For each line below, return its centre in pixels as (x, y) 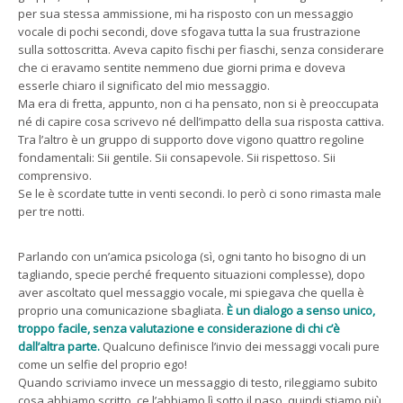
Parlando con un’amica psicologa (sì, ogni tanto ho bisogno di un (192, 256)
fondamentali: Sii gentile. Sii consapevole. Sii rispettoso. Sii (177, 157)
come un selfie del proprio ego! (103, 364)
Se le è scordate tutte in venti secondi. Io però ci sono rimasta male (200, 193)
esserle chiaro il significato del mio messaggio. (144, 85)
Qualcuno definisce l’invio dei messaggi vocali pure (240, 346)
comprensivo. (55, 175)
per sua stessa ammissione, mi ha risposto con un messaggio (186, 13)
